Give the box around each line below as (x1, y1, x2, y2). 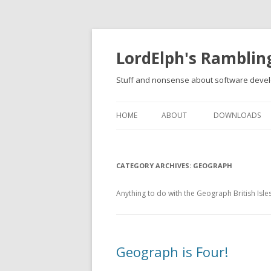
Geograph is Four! (116, 243, 228, 261)
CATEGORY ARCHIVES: (116, 161, 193, 170)
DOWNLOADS (214, 110, 261, 120)
